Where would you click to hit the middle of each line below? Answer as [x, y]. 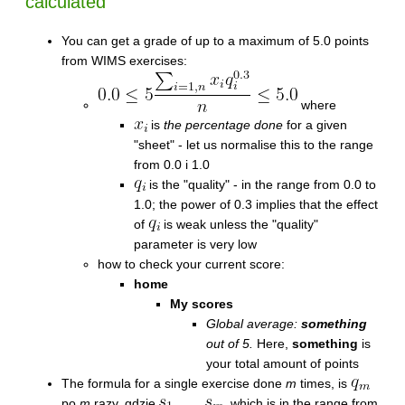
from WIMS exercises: [124, 60]
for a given [315, 124]
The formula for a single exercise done [174, 383]
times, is [324, 383]
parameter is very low [195, 244]
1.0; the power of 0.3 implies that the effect [256, 204]
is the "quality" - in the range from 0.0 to [261, 184]
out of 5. [230, 343]
